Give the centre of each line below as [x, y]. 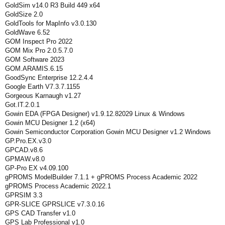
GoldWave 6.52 [27, 32]
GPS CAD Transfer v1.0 [40, 213]
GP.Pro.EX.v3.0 [28, 141]
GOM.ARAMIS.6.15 [34, 69]
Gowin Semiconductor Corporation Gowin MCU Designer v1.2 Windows [108, 132]
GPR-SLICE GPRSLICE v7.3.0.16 [55, 204]
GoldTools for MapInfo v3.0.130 [51, 23]
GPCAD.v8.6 [24, 150]
